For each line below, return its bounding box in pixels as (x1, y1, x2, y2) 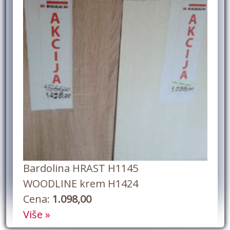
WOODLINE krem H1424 (23, 177, 138, 190)
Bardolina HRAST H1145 (23, 161, 138, 175)
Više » (23, 207, 50, 221)
